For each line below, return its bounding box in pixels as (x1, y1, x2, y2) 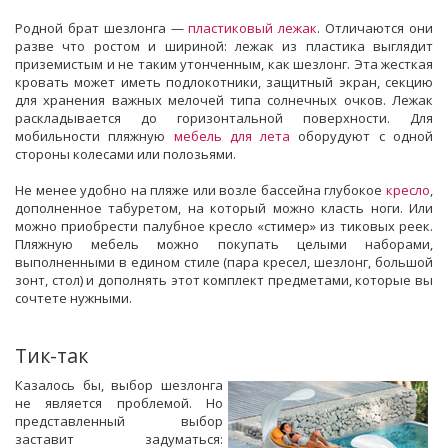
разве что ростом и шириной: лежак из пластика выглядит (15, 36, 433, 55)
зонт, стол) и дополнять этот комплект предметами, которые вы (15, 270, 433, 289)
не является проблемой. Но (15, 393, 223, 412)
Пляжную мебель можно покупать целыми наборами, (15, 234, 433, 253)
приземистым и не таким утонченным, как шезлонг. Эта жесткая (15, 54, 433, 73)
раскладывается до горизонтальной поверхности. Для (15, 108, 433, 127)
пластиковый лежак (188, 18, 318, 37)
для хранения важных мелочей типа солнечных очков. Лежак (15, 90, 433, 109)
